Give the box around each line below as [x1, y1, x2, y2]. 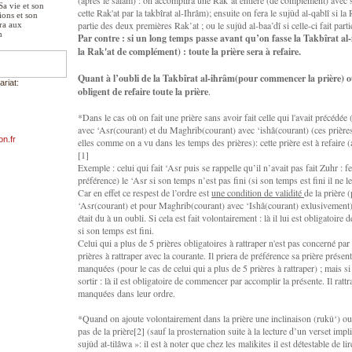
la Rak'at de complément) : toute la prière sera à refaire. [78, 45, 301, 58]
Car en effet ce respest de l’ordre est [78, 186, 211, 199]
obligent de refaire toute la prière [78, 85, 208, 98]
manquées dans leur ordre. [78, 287, 175, 299]
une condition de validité [211, 186, 304, 199]
